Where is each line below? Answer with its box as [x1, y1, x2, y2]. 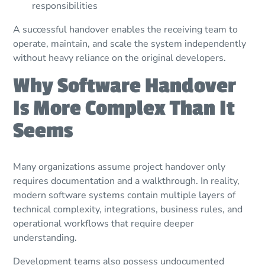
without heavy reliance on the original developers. [13, 51, 227, 65]
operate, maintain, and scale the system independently [13, 37, 247, 51]
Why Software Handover [13, 73, 237, 99]
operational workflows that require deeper [13, 217, 195, 231]
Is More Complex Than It [13, 96, 235, 121]
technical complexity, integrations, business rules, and [13, 203, 243, 216]
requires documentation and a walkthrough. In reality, [13, 174, 240, 188]
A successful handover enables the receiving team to [13, 23, 238, 37]
